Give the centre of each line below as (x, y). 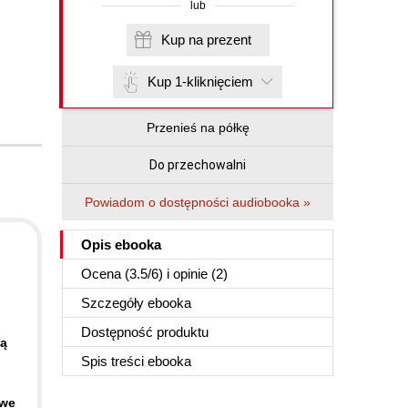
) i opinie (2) (193, 274)
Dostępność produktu (145, 332)
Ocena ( (105, 274)
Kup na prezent (229, 40)
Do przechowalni (198, 165)
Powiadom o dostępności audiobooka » (198, 202)
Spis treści (114, 361)
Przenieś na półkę (198, 127)
